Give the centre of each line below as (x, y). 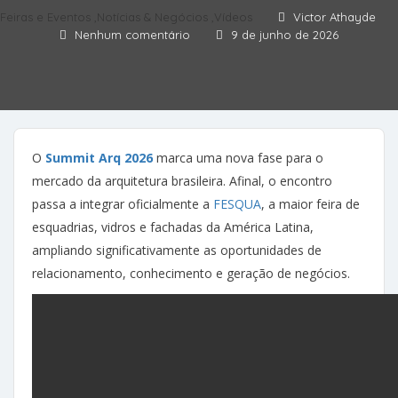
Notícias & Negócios (152, 17)
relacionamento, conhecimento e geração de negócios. (191, 274)
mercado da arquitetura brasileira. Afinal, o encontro (182, 181)
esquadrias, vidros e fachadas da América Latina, (173, 227)
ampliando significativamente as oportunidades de (177, 251)
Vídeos (233, 17)
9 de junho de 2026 (285, 35)
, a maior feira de (310, 204)
